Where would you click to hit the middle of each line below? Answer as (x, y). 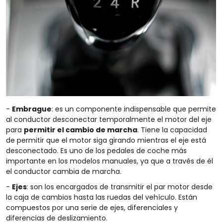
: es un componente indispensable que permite (134, 109)
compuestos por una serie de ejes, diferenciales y (92, 208)
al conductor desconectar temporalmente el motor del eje (109, 120)
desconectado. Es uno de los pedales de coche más (96, 151)
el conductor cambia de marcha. (64, 172)
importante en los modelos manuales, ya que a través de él (110, 161)
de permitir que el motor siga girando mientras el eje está (106, 140)
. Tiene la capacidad (172, 130)
